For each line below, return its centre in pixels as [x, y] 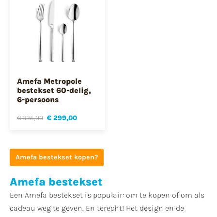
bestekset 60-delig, [54, 90]
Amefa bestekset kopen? [56, 157]
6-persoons [38, 99]
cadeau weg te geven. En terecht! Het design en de [97, 208]
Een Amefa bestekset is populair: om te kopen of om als [107, 195]
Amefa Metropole [49, 81]
